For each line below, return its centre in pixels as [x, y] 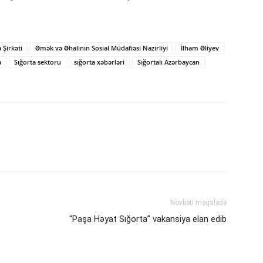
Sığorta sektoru [38, 62]
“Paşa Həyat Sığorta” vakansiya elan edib [148, 219]
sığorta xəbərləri [99, 62]
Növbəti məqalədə [198, 203]
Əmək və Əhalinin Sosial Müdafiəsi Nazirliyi [102, 48]
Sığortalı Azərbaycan [168, 62]
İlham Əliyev [200, 48]
